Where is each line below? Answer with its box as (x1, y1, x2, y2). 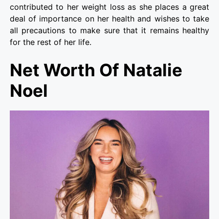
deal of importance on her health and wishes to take (10, 14, 209, 24)
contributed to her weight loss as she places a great (10, 2, 209, 12)
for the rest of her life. (10, 37, 91, 47)
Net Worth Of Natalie (10, 60, 182, 81)
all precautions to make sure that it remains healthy (10, 25, 209, 36)
